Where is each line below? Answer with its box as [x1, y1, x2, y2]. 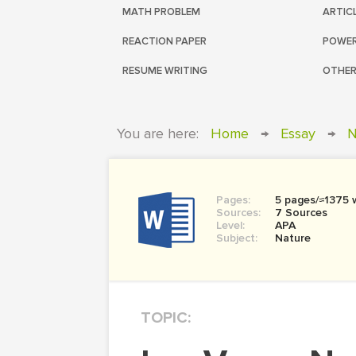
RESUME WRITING [122, 64, 207, 77]
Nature [275, 231, 311, 245]
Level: [216, 219, 245, 232]
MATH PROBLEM [122, 6, 200, 18]
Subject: [216, 231, 257, 245]
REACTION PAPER [122, 35, 207, 48]
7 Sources [275, 206, 327, 219]
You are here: [117, 125, 199, 142]
